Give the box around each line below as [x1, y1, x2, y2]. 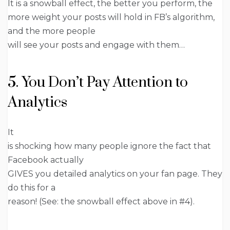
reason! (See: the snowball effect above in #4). [8, 197, 195, 207]
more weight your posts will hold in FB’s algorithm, [8, 12, 215, 23]
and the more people [8, 26, 95, 36]
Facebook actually [8, 155, 84, 165]
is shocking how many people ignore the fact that [8, 141, 211, 151]
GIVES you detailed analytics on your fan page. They [8, 169, 222, 179]
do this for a [8, 183, 55, 193]
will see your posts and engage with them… [8, 40, 185, 50]
